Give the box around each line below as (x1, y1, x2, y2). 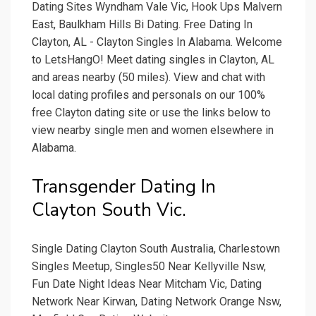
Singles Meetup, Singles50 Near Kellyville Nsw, (32, 260, 266, 274)
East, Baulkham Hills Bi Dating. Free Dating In (32, 18, 253, 32)
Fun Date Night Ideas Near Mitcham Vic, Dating (32, 277, 262, 291)
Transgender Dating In (32, 174, 216, 200)
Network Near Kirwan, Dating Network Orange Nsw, (32, 295, 281, 309)
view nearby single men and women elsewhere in (32, 123, 274, 138)
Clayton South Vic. (32, 197, 186, 223)
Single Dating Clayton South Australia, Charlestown (32, 242, 280, 256)
